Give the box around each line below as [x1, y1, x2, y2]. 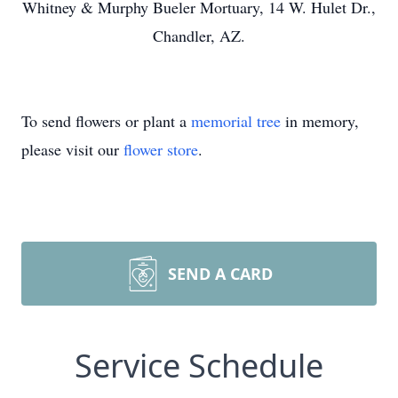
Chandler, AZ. [153, 25, 245, 46]
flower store [123, 139, 198, 160]
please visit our [21, 139, 123, 160]
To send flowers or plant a [21, 110, 191, 131]
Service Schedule [75, 344, 323, 387]
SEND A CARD [168, 263, 273, 284]
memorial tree [191, 110, 281, 131]
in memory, [281, 110, 359, 131]
